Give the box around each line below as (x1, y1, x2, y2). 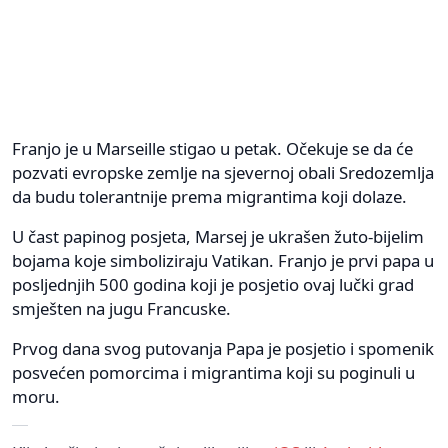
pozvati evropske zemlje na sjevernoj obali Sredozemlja (12, 160, 434, 184)
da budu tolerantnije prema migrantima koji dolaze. (12, 184, 407, 208)
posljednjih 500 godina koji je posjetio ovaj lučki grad (12, 272, 414, 296)
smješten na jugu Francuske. (12, 296, 231, 320)
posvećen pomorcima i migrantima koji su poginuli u (12, 360, 415, 384)
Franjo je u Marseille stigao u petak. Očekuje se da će (12, 136, 413, 160)
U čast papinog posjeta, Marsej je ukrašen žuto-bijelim (12, 224, 424, 248)
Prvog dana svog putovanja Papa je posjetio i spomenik (12, 336, 434, 360)
